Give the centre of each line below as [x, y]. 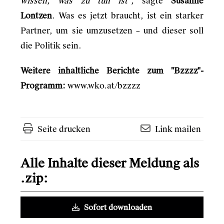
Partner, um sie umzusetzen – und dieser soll [112, 31]
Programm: [43, 86]
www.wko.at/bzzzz [104, 86]
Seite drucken [64, 129]
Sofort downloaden [117, 207]
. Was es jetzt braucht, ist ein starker [128, 16]
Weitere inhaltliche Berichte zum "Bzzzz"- [112, 71]
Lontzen [36, 16]
